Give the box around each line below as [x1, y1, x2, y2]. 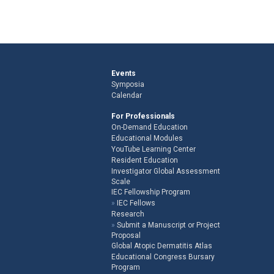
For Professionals [111, 111, 175, 120]
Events [111, 68, 136, 78]
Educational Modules [111, 133, 183, 143]
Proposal [111, 231, 141, 240]
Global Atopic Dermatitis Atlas [111, 241, 212, 250]
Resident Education [111, 155, 178, 165]
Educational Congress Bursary [111, 252, 215, 261]
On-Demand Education [111, 122, 188, 131]
